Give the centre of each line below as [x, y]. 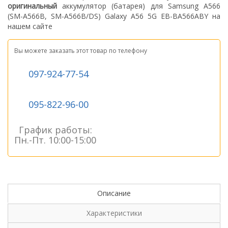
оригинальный [35, 6]
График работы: [55, 130]
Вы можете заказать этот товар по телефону [81, 51]
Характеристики [114, 213]
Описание [114, 193]
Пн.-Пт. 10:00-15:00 [55, 140]
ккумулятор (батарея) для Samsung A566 [144, 6]
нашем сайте [30, 26]
